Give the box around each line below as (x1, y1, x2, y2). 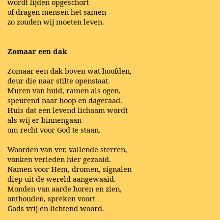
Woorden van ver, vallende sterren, (7, 144, 127, 155)
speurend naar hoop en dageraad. (7, 95, 122, 106)
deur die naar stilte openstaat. (7, 76, 110, 86)
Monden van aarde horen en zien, (7, 184, 122, 194)
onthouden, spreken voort (7, 193, 95, 204)
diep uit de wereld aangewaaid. (7, 174, 116, 184)
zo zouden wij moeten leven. (7, 17, 104, 27)
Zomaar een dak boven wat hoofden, (7, 66, 132, 76)
